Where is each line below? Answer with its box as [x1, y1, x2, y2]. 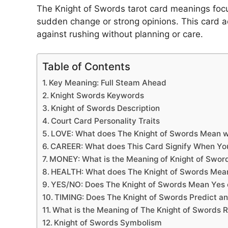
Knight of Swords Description [51, 103, 160, 113]
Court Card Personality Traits [51, 116, 160, 126]
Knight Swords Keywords [50, 91, 145, 101]
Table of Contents [42, 60, 130, 73]
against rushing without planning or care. [37, 28, 203, 39]
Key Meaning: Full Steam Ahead [49, 78, 167, 88]
